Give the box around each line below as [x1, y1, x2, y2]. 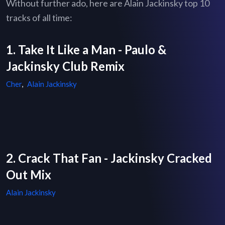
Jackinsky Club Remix [6, 59, 125, 74]
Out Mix [6, 167, 51, 182]
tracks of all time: [6, 12, 72, 24]
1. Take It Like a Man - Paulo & [6, 42, 166, 57]
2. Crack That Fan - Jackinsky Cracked [6, 151, 212, 166]
